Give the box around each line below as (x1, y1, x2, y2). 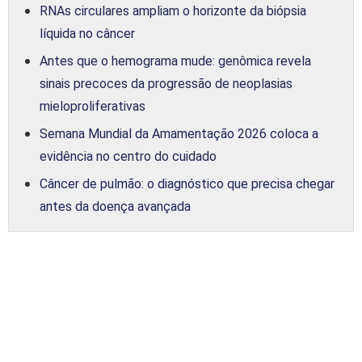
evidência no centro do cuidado (40, 148, 217, 164)
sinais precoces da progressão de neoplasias (40, 75, 293, 91)
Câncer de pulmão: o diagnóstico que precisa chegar (40, 175, 335, 192)
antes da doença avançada (40, 198, 191, 214)
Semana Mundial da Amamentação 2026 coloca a (40, 125, 318, 141)
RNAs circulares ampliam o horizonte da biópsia (40, 2, 306, 19)
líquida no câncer (40, 25, 135, 41)
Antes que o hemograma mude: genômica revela (40, 53, 311, 69)
